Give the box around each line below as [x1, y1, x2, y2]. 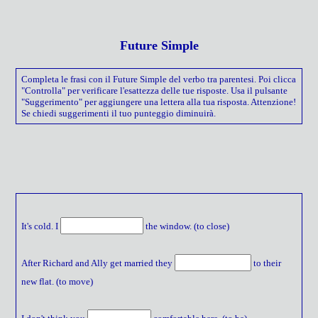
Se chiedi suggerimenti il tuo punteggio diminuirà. [21, 107, 216, 119]
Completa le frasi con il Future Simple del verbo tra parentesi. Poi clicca [21, 73, 296, 84]
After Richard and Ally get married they [21, 257, 175, 268]
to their [251, 257, 281, 268]
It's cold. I [21, 220, 60, 231]
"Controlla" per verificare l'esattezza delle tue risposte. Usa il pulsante [21, 84, 287, 96]
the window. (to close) [143, 220, 229, 231]
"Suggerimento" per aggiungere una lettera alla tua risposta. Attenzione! [21, 96, 296, 107]
